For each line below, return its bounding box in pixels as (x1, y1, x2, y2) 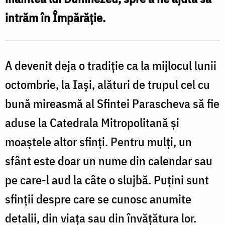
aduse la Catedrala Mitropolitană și (5, 114, 179, 131)
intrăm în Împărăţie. (5, 9, 105, 26)
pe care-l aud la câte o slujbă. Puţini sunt (5, 171, 209, 188)
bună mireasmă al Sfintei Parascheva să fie (5, 95, 219, 111)
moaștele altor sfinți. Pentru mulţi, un (5, 133, 192, 150)
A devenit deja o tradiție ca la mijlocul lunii (5, 57, 216, 73)
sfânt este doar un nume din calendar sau (5, 152, 212, 169)
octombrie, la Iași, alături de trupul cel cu (5, 76, 210, 92)
